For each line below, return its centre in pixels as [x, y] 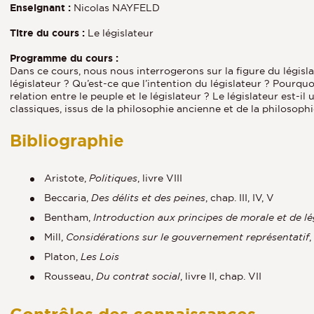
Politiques [113, 178]
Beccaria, [68, 197]
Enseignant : [42, 7]
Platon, [62, 256]
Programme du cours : [64, 58]
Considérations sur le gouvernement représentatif [187, 237]
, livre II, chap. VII [221, 276]
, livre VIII [160, 178]
